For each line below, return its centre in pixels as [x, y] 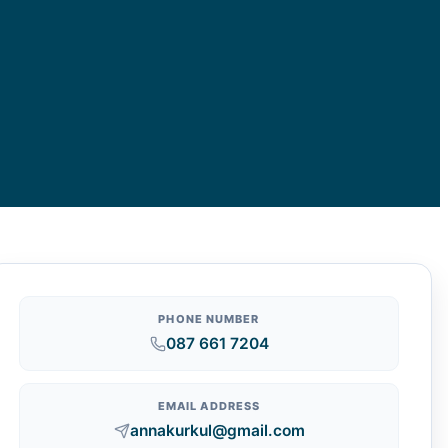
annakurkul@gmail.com [217, 430]
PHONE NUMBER [209, 318]
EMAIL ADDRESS [209, 405]
